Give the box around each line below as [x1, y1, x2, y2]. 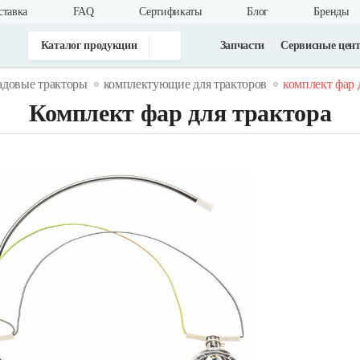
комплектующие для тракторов [103, 77, 268, 91]
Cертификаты [139, 6, 202, 18]
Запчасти [219, 39, 265, 51]
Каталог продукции [40, 39, 137, 51]
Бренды [313, 6, 349, 18]
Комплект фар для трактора [28, 100, 332, 126]
